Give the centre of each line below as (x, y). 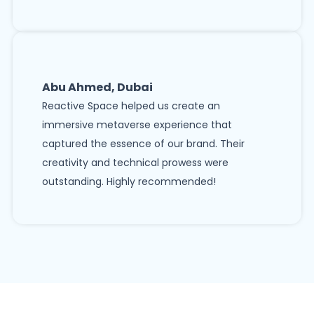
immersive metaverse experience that (137, 125)
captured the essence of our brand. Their (143, 144)
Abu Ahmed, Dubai (97, 88)
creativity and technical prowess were (135, 163)
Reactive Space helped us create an (131, 106)
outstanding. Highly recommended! (129, 182)
